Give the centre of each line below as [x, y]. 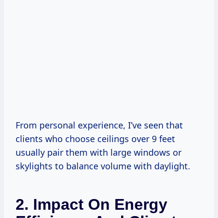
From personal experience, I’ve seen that [99, 125]
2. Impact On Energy [91, 204]
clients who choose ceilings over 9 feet [95, 138]
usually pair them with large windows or [99, 152]
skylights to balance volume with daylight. [103, 166]
